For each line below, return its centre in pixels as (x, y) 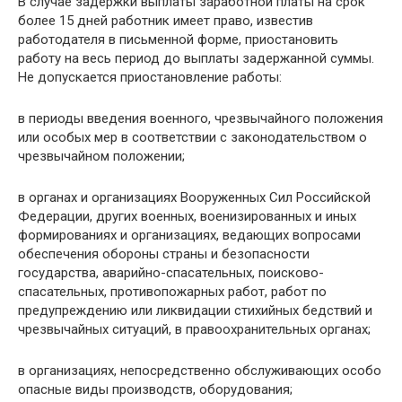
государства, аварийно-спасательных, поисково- (171, 273)
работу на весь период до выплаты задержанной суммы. (196, 58)
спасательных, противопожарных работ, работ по (172, 292)
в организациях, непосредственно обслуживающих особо (200, 371)
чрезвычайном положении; (101, 156)
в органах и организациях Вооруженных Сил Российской (194, 197)
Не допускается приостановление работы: (150, 77)
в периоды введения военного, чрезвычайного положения (201, 118)
